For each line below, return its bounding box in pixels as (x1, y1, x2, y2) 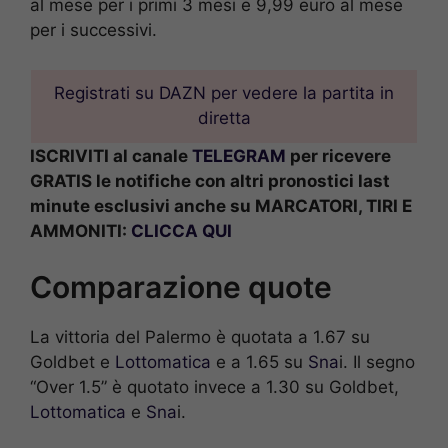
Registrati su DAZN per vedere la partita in (54, 83, 394, 104)
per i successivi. (30, 20, 157, 41)
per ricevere (286, 145, 391, 166)
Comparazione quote (30, 269, 332, 306)
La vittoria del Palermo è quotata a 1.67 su (30, 327, 370, 348)
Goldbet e (30, 352, 115, 373)
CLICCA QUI (131, 220, 232, 241)
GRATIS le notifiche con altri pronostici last (30, 170, 390, 191)
